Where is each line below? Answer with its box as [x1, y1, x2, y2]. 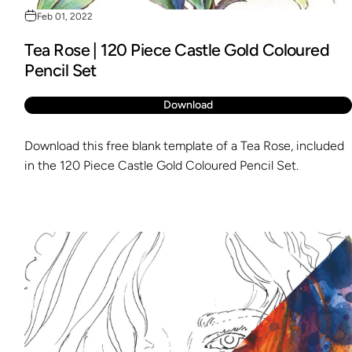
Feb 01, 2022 [37, 10, 93, 22]
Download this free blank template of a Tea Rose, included [24, 137, 345, 153]
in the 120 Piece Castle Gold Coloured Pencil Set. [24, 157, 299, 173]
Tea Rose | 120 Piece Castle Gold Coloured [24, 39, 330, 60]
